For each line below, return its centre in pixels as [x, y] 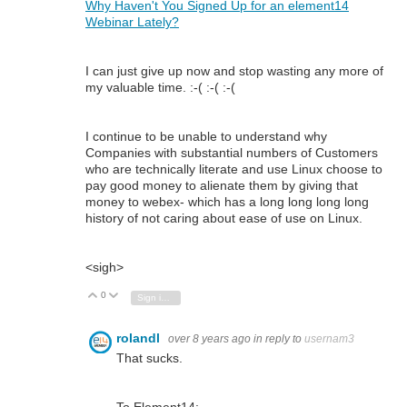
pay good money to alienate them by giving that [222, 186]
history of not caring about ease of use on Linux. [224, 218]
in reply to [279, 339]
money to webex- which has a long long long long [227, 202]
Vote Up [124, 296]
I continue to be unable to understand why [206, 137]
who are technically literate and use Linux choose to [234, 169]
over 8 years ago [209, 339]
